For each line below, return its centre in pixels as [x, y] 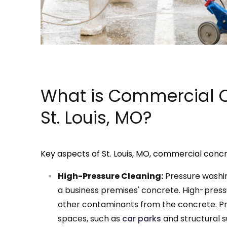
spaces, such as [90, 219]
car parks [142, 219]
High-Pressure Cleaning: [110, 176]
